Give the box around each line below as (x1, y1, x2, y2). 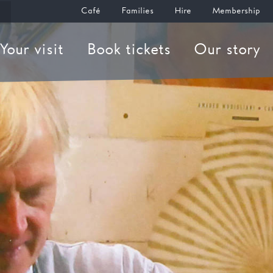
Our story (194, 40, 260, 60)
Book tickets (87, 40, 171, 60)
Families (121, 5, 154, 16)
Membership (212, 5, 261, 16)
